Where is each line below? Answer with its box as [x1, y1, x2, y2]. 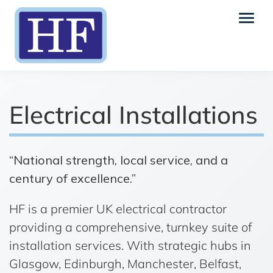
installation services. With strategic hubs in [9, 238, 251, 253]
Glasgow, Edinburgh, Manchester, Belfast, [9, 256, 241, 271]
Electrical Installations [9, 99, 258, 130]
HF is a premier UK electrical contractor [9, 201, 227, 216]
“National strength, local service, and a [9, 152, 228, 168]
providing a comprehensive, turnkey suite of [9, 219, 252, 235]
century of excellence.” [9, 171, 136, 186]
